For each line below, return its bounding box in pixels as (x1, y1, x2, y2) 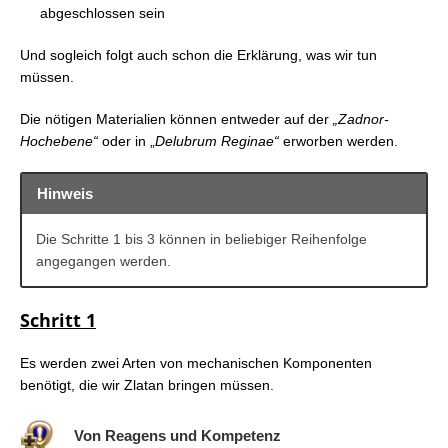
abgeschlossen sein (40, 5, 165, 22)
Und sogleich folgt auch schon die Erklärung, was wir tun (20, 47, 377, 64)
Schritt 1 (20, 307, 96, 332)
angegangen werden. (36, 252, 171, 269)
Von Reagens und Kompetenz (74, 426, 281, 444)
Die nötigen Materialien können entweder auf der (20, 111, 333, 128)
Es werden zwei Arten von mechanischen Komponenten (20, 354, 372, 371)
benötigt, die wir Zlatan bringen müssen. (20, 376, 274, 393)
